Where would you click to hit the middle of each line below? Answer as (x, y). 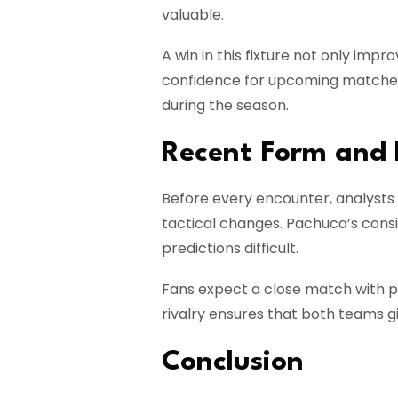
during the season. (225, 106)
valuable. (193, 15)
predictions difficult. (230, 249)
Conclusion (233, 362)
